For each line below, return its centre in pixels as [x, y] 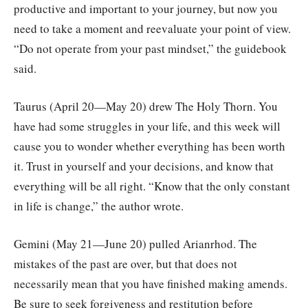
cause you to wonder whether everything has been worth [150, 146]
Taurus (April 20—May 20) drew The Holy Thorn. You [146, 107]
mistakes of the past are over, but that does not [125, 264]
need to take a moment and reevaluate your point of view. [152, 29]
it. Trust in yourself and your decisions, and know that [144, 166]
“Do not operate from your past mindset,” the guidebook [150, 49]
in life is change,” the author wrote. [99, 206]
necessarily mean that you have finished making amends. [151, 284]
